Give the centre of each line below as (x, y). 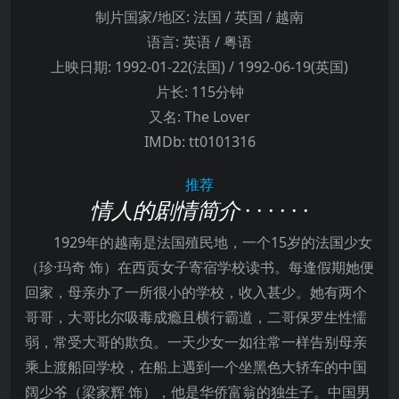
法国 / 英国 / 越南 (247, 17)
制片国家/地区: (142, 17)
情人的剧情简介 (165, 210)
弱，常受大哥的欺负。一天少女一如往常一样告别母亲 (196, 342)
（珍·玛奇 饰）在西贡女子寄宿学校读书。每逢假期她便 (199, 268)
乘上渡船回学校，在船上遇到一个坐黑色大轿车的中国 (196, 367)
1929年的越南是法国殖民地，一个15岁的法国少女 (199, 243)
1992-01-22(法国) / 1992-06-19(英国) (230, 67)
